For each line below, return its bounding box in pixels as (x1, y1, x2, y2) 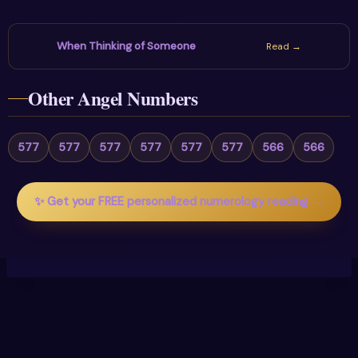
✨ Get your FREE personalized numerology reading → (34, 193, 324, 209)
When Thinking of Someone (57, 39, 196, 54)
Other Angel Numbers (28, 85, 198, 113)
